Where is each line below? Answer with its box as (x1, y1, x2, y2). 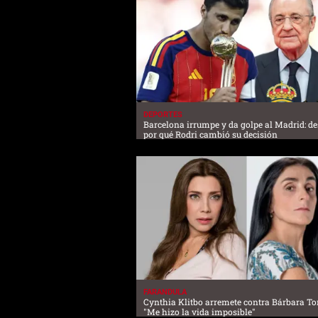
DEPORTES (143, 109, 182, 119)
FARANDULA (143, 287, 187, 297)
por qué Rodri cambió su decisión (143, 128, 278, 140)
